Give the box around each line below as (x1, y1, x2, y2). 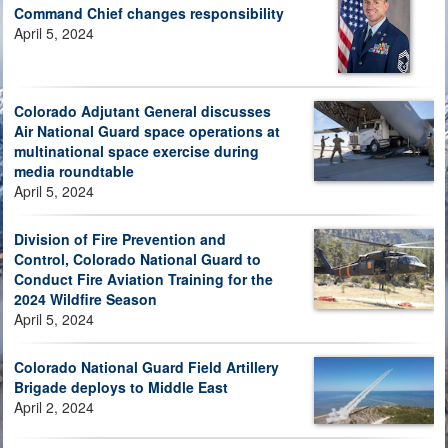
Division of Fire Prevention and (14, 228, 226, 249)
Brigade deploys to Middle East (14, 376, 228, 397)
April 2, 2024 (14, 396, 94, 417)
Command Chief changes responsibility (14, 2, 284, 23)
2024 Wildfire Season (14, 288, 157, 309)
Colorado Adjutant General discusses (14, 100, 271, 121)
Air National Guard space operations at (14, 120, 280, 141)
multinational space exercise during (14, 140, 259, 161)
